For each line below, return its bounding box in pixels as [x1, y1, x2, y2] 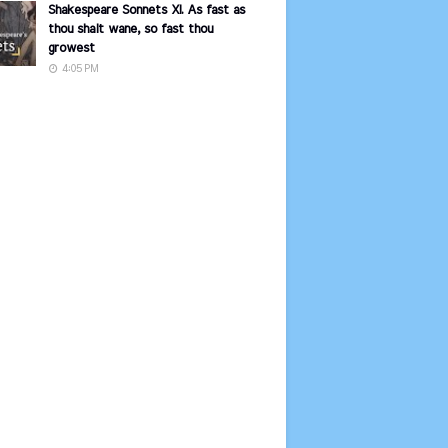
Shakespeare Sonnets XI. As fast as [48, 4, 245, 17]
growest [48, 42, 95, 55]
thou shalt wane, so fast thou [48, 23, 213, 36]
